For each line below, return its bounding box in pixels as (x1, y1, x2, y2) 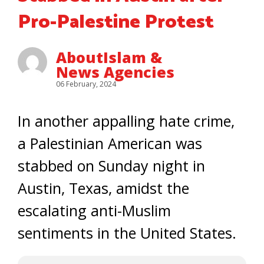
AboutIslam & (56, 47, 162, 67)
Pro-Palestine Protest (18, 7, 214, 38)
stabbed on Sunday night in (18, 156, 205, 176)
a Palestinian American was (18, 133, 202, 153)
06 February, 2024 (56, 79, 116, 89)
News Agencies (56, 62, 174, 82)
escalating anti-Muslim (18, 200, 171, 220)
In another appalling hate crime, (18, 111, 235, 131)
